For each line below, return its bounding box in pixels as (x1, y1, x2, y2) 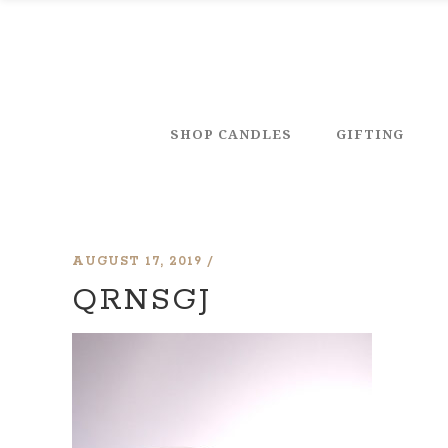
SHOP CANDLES (170, 124, 292, 142)
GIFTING (336, 124, 404, 142)
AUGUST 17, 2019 (72, 254, 202, 269)
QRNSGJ (72, 280, 211, 320)
